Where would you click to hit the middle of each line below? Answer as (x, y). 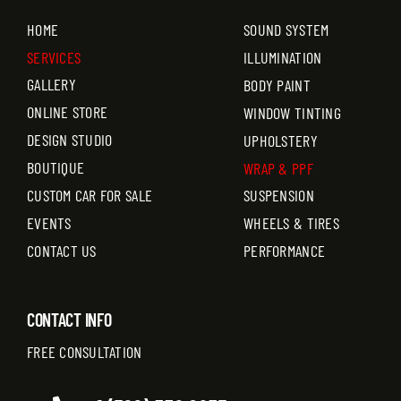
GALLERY (51, 84)
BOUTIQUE (55, 167)
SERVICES (54, 57)
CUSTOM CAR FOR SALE (90, 195)
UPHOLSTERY (281, 140)
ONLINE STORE (67, 111)
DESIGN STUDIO (69, 139)
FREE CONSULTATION (84, 351)
